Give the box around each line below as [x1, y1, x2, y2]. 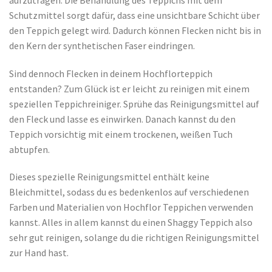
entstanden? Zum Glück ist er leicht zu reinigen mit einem [9, 82, 250, 95]
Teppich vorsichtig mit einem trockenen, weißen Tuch [9, 127, 233, 140]
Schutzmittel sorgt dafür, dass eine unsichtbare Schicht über [9, 8, 260, 21]
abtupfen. [9, 143, 50, 155]
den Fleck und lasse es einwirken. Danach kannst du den [9, 112, 236, 125]
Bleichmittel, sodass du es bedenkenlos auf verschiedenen [9, 186, 249, 199]
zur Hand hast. [9, 246, 69, 259]
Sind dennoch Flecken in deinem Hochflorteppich [9, 67, 212, 80]
